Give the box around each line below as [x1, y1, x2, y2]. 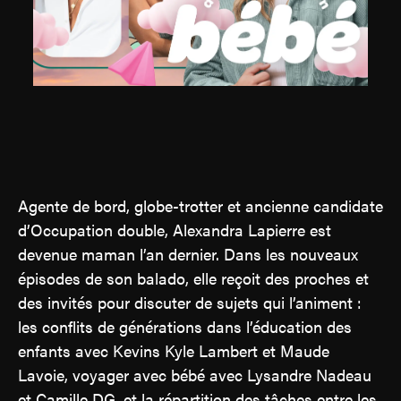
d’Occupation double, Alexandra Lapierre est [18, 218, 331, 241]
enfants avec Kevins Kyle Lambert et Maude [18, 338, 329, 362]
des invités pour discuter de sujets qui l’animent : [18, 290, 362, 313]
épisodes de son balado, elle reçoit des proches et [18, 266, 369, 289]
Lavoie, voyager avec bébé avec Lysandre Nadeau [18, 363, 371, 386]
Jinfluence [137, 60, 264, 100]
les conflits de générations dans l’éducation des [18, 314, 352, 337]
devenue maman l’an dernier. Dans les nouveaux [18, 242, 358, 265]
